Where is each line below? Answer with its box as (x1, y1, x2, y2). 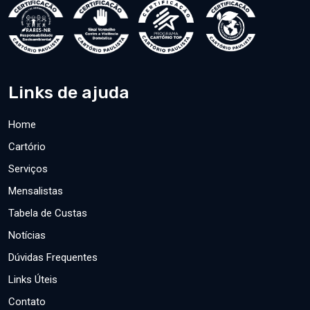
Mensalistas (8, 185, 63, 198)
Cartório (8, 140, 46, 154)
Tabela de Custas (8, 207, 87, 220)
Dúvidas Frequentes (8, 251, 98, 264)
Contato (8, 295, 46, 309)
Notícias (8, 229, 46, 242)
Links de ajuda (8, 82, 129, 103)
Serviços (8, 163, 48, 176)
